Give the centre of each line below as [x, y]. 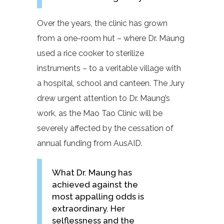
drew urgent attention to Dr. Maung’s [103, 98]
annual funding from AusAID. [90, 143]
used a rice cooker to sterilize [90, 53]
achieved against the [95, 184]
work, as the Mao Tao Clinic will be [100, 113]
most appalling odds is [98, 196]
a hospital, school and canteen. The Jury [111, 83]
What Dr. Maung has [92, 172]
